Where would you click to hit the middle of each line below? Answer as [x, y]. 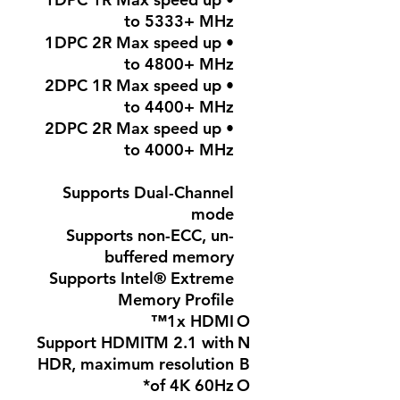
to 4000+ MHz [179, 150]
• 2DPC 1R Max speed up [133, 85]
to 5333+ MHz [179, 21]
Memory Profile [176, 300]
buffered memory [169, 257]
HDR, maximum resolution [136, 364]
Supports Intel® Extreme [142, 278]
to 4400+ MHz [179, 107]
